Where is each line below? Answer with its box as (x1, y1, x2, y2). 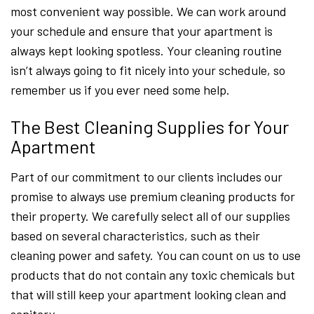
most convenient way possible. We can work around (11, 4, 287, 20)
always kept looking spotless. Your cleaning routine (11, 43, 282, 59)
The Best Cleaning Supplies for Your (11, 116, 289, 138)
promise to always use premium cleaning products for (11, 189, 295, 205)
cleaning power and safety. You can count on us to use (11, 247, 301, 264)
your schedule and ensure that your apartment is (11, 23, 273, 39)
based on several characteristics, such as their (11, 228, 260, 244)
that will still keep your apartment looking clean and (11, 287, 287, 303)
